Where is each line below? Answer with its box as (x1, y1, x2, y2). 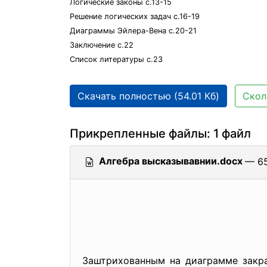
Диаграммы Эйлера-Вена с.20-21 (70, 26, 197, 35)
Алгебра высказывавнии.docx (99, 155, 243, 167)
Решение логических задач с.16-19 (70, 12, 200, 21)
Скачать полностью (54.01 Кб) (77, 90, 219, 102)
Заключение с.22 (70, 41, 133, 49)
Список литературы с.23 (70, 55, 163, 64)
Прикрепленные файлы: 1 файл (70, 126, 251, 141)
